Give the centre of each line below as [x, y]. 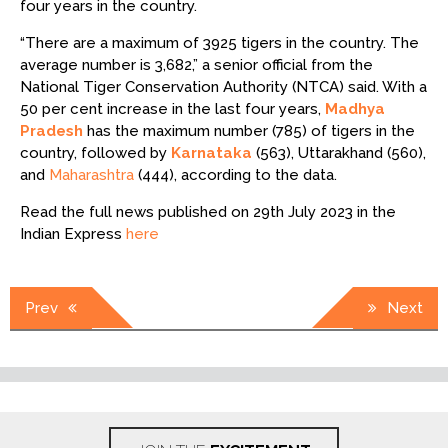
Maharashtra [91, 174]
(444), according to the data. [235, 174]
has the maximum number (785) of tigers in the [249, 130]
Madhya [355, 108]
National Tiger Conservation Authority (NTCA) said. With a [223, 86]
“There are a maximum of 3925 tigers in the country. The [219, 42]
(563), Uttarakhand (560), [339, 152]
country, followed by [95, 152]
